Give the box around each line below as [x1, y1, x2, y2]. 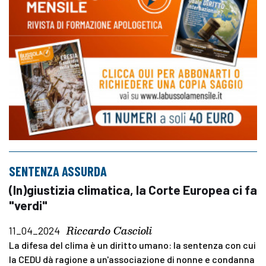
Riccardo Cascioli [66, 222, 152, 239]
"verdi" [9, 197, 47, 213]
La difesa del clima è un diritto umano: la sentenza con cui [9, 239, 256, 251]
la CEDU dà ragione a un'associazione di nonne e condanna [9, 253, 255, 265]
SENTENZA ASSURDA [9, 163, 107, 179]
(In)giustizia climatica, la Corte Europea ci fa [9, 182, 257, 197]
